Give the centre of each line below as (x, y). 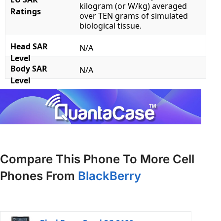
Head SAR (29, 47)
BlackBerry (110, 176)
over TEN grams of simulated (134, 16)
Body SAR (29, 69)
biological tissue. (110, 26)
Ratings (26, 12)
